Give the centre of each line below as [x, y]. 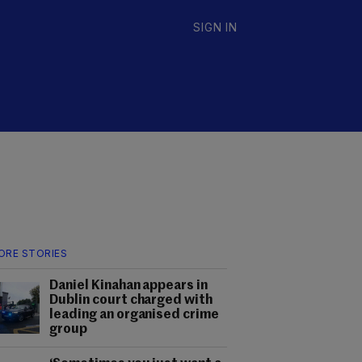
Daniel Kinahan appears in [129, 286]
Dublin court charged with [131, 301]
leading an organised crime [135, 315]
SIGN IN [215, 27]
